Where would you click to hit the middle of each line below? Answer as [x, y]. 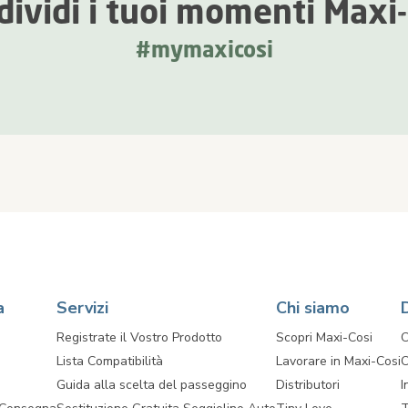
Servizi [82, 308]
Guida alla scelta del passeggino [152, 385]
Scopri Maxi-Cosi [324, 337]
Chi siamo [313, 308]
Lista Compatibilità [110, 361]
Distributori [308, 385]
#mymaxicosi [204, 49]
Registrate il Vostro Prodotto [139, 337]
